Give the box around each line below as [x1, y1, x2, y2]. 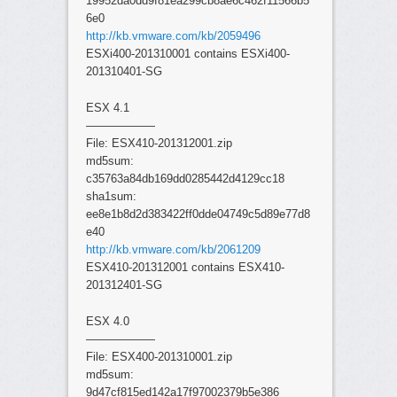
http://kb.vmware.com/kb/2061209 [85, 242, 261, 256]
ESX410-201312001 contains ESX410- [85, 260, 284, 274]
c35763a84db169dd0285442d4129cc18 [85, 171, 284, 185]
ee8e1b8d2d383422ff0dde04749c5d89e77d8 [85, 206, 310, 221]
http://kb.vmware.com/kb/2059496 [85, 28, 261, 43]
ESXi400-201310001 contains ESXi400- [85, 46, 290, 60]
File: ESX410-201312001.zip [85, 136, 232, 150]
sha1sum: [85, 189, 136, 203]
